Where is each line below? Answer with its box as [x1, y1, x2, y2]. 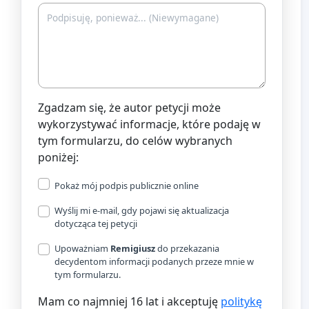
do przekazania [155, 241, 219, 255]
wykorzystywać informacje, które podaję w [38, 116, 261, 132]
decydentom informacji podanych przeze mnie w [54, 255, 254, 268]
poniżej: [38, 149, 79, 165]
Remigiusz [110, 241, 155, 255]
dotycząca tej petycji [54, 217, 137, 230]
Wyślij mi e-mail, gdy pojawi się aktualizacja [54, 203, 229, 217]
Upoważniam [54, 241, 110, 255]
